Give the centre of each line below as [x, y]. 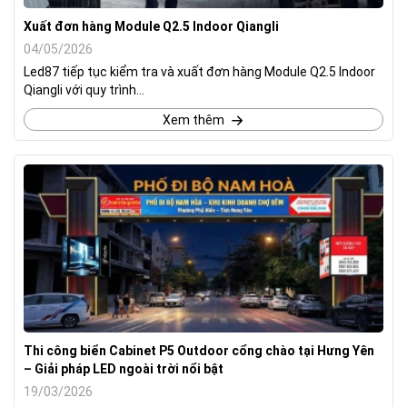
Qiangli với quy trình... [84, 89]
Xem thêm [193, 119]
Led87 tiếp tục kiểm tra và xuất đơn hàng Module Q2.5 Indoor [199, 71]
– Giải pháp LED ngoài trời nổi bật [124, 368]
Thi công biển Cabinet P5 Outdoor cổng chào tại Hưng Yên [199, 350]
